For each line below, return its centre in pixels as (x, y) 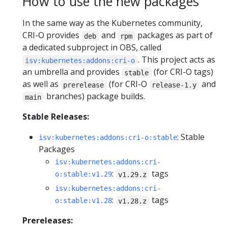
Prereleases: (48, 221)
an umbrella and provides (72, 72)
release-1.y (174, 85)
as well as (41, 84)
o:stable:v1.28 (83, 201)
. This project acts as (176, 60)
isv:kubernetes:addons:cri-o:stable (108, 138)
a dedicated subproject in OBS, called (92, 48)
